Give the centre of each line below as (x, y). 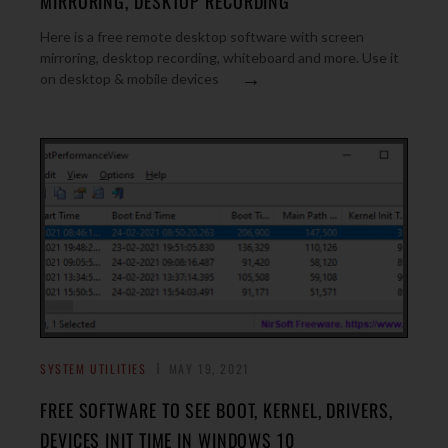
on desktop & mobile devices (129, 78)
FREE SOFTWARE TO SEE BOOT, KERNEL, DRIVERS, (216, 410)
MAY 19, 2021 (209, 368)
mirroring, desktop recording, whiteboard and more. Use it (219, 57)
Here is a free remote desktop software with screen (202, 36)
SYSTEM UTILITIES (93, 368)
